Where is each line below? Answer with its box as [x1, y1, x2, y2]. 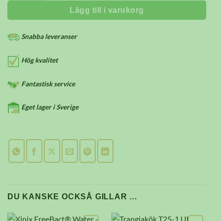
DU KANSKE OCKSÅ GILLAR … [7, 192, 138, 201]
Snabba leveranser [20, 32, 77, 40]
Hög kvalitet [20, 56, 58, 64]
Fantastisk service [20, 79, 75, 88]
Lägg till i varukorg [70, 6, 144, 15]
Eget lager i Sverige [20, 103, 78, 111]
